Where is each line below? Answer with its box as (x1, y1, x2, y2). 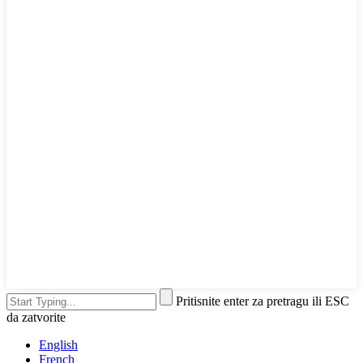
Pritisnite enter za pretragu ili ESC (176, 294, 349, 309)
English (39, 338, 78, 352)
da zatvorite (6, 310, 66, 325)
